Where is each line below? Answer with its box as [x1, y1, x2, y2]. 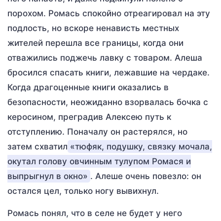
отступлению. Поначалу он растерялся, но [7, 127, 187, 137]
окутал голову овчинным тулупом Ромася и [7, 156, 191, 166]
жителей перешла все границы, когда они [7, 38, 184, 48]
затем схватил [7, 142, 68, 151]
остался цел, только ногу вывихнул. [7, 186, 159, 196]
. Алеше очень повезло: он [90, 171, 201, 181]
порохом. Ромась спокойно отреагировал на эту [7, 8, 210, 18]
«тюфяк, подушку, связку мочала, [70, 142, 212, 151]
